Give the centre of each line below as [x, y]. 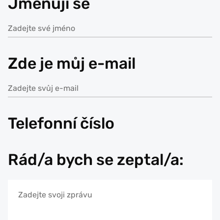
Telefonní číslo [61, 123]
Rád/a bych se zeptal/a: [96, 160]
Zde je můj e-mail [72, 63]
